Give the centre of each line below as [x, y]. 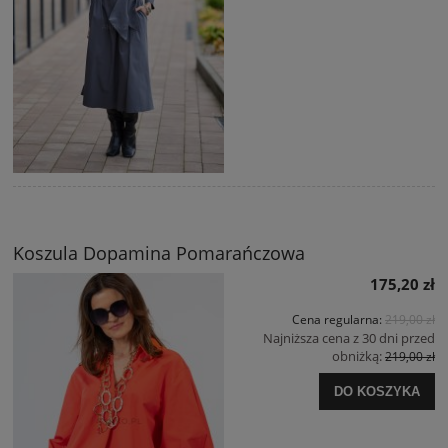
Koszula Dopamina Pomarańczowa [159, 253]
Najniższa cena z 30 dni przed [349, 338]
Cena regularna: [338, 320]
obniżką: [358, 356]
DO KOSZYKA [377, 391]
